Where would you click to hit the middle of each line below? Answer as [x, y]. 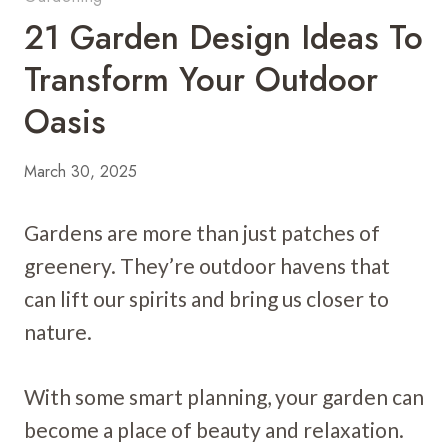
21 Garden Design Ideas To [223, 37]
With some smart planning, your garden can [224, 396]
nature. [58, 331]
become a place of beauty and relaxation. [214, 429]
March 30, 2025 [80, 171]
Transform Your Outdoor [201, 79]
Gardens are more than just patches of [202, 232]
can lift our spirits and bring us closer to [206, 298]
